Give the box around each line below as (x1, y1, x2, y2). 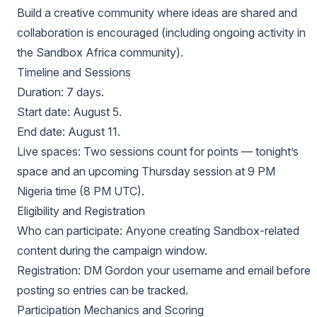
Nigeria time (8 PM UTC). (17, 184, 144, 198)
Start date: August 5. (17, 105, 122, 119)
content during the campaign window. (17, 243, 207, 258)
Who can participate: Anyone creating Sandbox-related (17, 224, 299, 238)
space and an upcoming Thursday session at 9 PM (17, 164, 275, 178)
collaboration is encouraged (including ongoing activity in (17, 25, 306, 40)
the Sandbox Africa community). (17, 45, 183, 59)
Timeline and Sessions (17, 65, 131, 79)
